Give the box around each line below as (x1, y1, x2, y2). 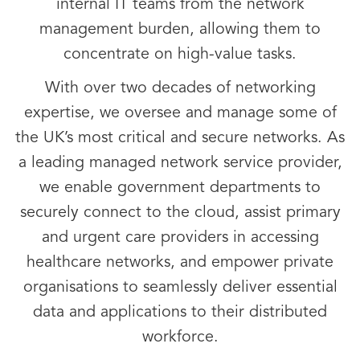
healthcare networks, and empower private (27, 255, 333, 271)
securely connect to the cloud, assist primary (19, 205, 341, 221)
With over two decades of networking (44, 80, 316, 96)
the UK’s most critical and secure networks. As (15, 130, 345, 146)
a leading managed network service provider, (18, 155, 342, 171)
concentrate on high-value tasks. (63, 47, 297, 63)
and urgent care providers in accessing (41, 230, 319, 246)
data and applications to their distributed (33, 305, 327, 321)
